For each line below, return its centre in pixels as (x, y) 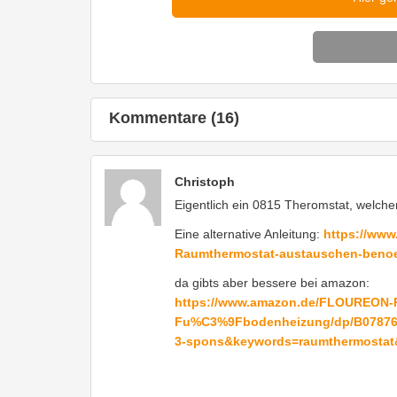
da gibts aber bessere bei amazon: (272, 282)
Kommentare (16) (174, 117)
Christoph (205, 181)
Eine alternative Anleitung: (249, 234)
